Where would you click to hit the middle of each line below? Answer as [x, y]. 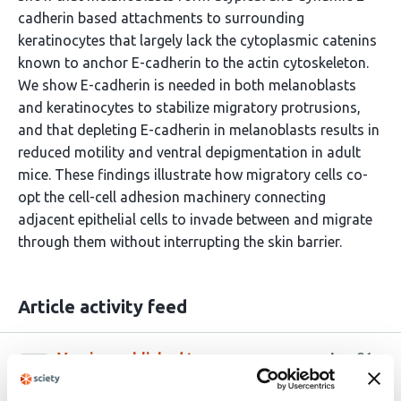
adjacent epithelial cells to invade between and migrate [195, 219]
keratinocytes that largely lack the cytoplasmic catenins [197, 40]
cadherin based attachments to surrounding [161, 18]
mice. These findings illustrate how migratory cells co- [193, 175]
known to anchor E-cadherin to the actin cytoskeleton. [193, 63]
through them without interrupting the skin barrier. [180, 242]
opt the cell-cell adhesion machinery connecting [172, 197]
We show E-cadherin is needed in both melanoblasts [187, 85]
